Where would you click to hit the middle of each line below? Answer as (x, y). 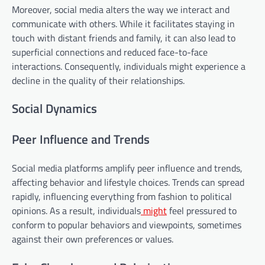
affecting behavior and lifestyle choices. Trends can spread (128, 182)
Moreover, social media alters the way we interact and (121, 9)
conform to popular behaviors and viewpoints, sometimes (127, 224)
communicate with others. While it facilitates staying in (123, 23)
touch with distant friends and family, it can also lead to (124, 38)
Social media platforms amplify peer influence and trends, (127, 168)
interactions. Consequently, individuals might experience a (129, 66)
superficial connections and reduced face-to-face (110, 52)
